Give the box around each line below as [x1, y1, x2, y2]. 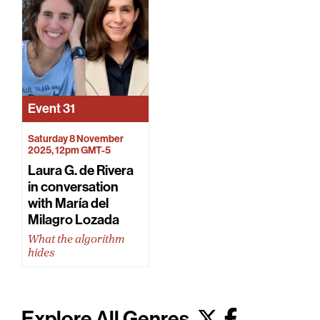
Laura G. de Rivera [28, 162, 134, 179]
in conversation [28, 179, 119, 195]
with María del [28, 195, 109, 211]
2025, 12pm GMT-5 [28, 144, 111, 156]
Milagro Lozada [28, 211, 119, 228]
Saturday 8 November [28, 133, 124, 145]
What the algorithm [28, 234, 125, 246]
